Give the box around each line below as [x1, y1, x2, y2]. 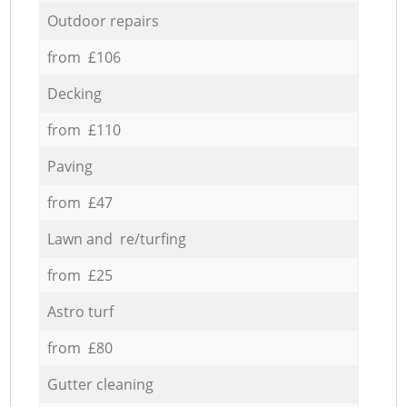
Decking [46, 83, 102, 104]
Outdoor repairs [46, 10, 159, 31]
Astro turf [46, 301, 114, 322]
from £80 [46, 337, 113, 358]
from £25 [46, 264, 113, 285]
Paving [46, 155, 93, 176]
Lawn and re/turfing [46, 228, 186, 249]
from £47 [46, 192, 113, 213]
